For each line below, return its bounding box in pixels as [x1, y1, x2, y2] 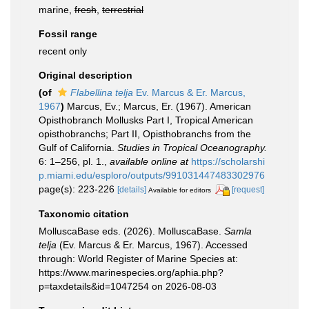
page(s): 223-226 [39, 183, 117, 195]
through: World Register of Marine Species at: [39, 252, 238, 264]
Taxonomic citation [39, 208, 129, 219]
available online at [110, 156, 188, 167]
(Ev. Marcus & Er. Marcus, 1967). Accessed [57, 239, 248, 250]
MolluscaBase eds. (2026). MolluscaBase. [39, 225, 224, 237]
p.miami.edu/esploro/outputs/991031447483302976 [39, 170, 265, 181]
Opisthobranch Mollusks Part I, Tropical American [39, 114, 253, 126]
